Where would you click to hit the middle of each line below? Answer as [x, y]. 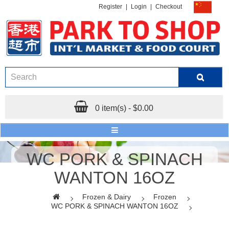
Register [110, 7]
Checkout [169, 7]
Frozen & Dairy [107, 197]
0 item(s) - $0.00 [124, 108]
